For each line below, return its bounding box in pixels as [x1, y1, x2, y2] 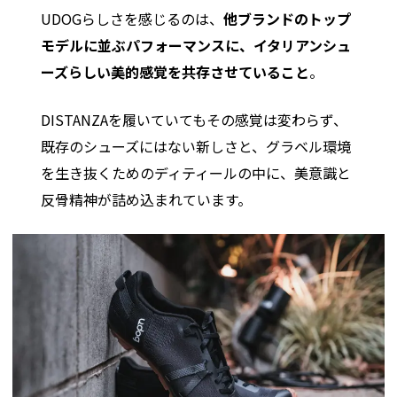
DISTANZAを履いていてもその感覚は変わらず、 [41, 109, 348, 131]
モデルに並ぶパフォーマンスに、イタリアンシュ [41, 35, 352, 57]
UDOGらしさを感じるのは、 [41, 8, 224, 30]
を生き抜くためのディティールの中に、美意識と [41, 162, 352, 184]
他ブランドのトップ [223, 8, 352, 30]
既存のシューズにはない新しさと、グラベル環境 [41, 136, 352, 158]
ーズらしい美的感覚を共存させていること [41, 61, 310, 83]
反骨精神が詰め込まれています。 [41, 189, 253, 211]
